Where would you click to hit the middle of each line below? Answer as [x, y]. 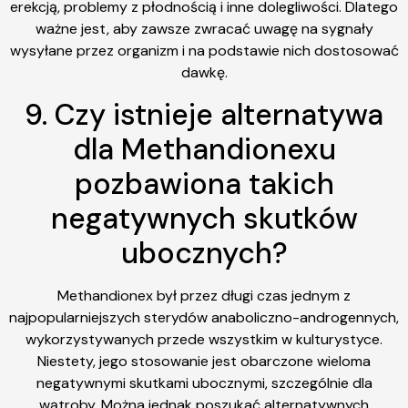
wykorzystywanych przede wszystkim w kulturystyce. [204, 339]
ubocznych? [204, 253]
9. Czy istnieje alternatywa [204, 114]
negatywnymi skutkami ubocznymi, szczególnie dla [204, 382]
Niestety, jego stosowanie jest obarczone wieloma [204, 361]
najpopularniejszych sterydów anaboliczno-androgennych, [204, 317]
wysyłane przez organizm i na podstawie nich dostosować [204, 51]
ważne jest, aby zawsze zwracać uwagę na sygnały [204, 29]
